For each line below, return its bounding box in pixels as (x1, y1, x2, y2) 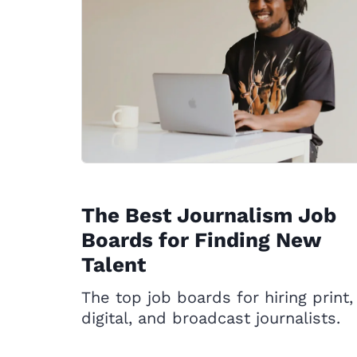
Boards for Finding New (81, 228, 320, 252)
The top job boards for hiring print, (81, 288, 353, 307)
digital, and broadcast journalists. (81, 308, 340, 328)
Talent (81, 253, 146, 277)
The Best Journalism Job (81, 203, 336, 227)
